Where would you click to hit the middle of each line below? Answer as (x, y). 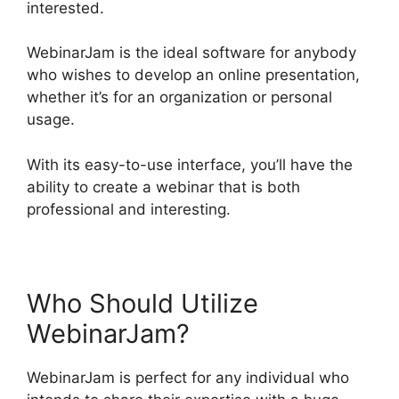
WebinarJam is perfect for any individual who (188, 377)
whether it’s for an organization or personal (179, 98)
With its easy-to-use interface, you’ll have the (190, 164)
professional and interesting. (129, 209)
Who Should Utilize (142, 303)
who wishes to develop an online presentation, (193, 75)
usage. (51, 120)
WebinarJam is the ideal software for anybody (191, 53)
